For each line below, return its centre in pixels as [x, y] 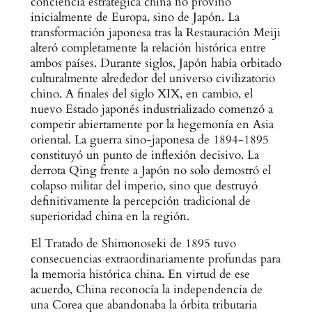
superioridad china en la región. [110, 217]
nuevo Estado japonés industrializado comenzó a [151, 109]
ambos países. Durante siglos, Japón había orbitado [156, 63]
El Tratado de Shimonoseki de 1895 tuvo [133, 244]
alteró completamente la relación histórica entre [148, 48]
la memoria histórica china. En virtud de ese [140, 274]
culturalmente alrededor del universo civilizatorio [153, 79]
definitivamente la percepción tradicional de [140, 201]
